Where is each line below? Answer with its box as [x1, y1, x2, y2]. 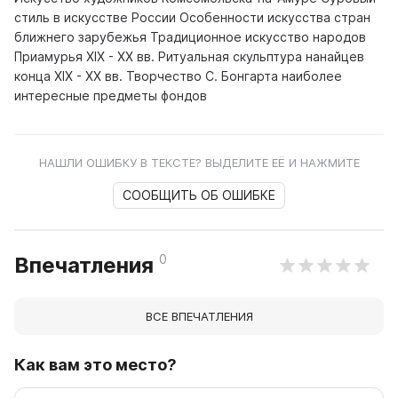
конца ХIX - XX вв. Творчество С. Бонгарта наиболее [14, 68, 342, 84]
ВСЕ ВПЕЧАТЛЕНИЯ [145, 309, 253, 323]
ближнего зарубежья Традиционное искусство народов [14, 29, 366, 44]
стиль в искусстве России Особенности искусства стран [14, 10, 370, 25]
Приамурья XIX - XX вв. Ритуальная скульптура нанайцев [14, 49, 364, 64]
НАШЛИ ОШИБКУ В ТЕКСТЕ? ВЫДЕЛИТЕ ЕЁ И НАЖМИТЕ [38, 155, 360, 170]
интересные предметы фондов [14, 88, 207, 103]
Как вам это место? [14, 355, 177, 374]
